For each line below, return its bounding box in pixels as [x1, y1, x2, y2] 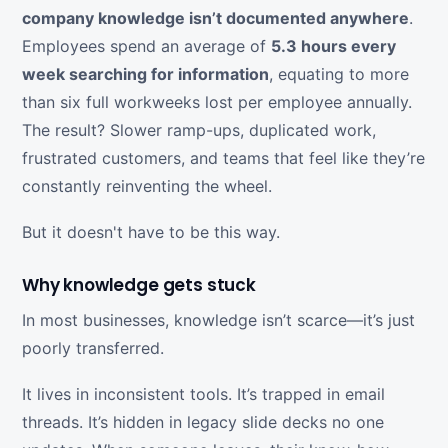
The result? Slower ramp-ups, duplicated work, [22, 120, 376, 141]
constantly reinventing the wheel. [22, 176, 272, 197]
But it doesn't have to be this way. [22, 222, 280, 243]
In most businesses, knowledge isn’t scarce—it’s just [22, 310, 415, 331]
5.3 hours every [271, 36, 396, 57]
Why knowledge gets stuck [22, 273, 256, 298]
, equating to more [269, 64, 409, 85]
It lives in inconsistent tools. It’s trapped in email [22, 384, 385, 405]
